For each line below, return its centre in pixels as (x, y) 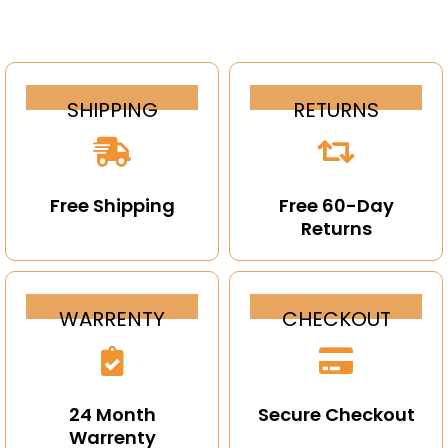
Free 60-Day (336, 205)
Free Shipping (112, 205)
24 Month (112, 414)
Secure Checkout (336, 414)
